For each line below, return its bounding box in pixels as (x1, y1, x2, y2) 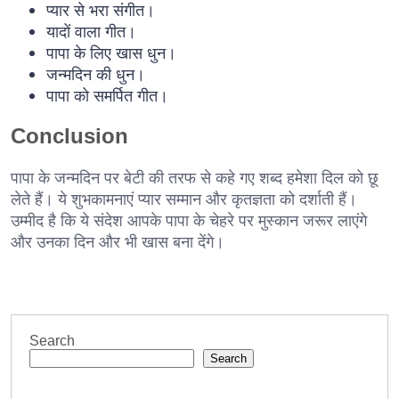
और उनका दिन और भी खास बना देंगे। (11, 230, 224, 252)
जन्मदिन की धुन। (46, 62, 145, 85)
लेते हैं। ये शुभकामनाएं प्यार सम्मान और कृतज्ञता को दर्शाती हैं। (11, 187, 357, 209)
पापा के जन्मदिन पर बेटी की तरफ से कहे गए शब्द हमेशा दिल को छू (11, 166, 379, 188)
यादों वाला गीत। (46, 20, 136, 42)
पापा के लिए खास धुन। (46, 41, 176, 63)
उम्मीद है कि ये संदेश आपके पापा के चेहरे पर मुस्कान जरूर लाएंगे (11, 208, 367, 231)
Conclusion (11, 123, 128, 148)
